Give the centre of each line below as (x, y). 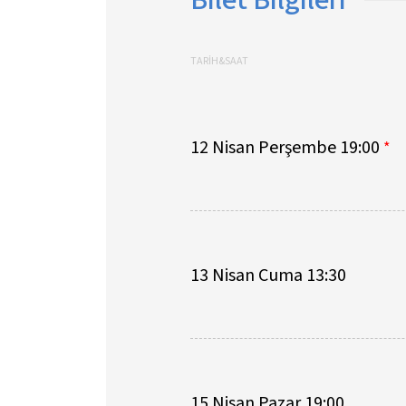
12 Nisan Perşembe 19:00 (286, 147)
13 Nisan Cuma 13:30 (268, 275)
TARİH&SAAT (219, 61)
